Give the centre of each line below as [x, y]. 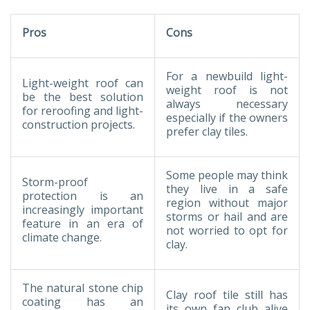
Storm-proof [55, 182]
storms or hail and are [227, 216]
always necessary [227, 103]
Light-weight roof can [83, 83]
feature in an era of [83, 223]
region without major [227, 202]
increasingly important [83, 209]
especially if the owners [227, 117]
